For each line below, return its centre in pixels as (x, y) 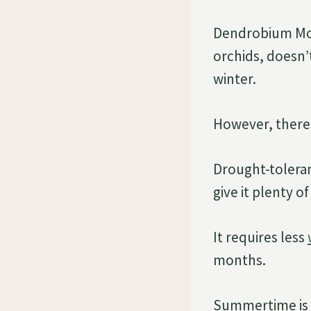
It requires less (260, 237)
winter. (235, 78)
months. (239, 260)
